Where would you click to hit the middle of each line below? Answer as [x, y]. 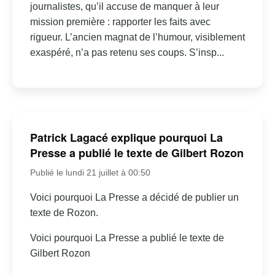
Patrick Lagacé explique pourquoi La [126, 138]
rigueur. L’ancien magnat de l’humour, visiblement [137, 37]
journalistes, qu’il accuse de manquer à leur [124, 7]
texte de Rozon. [64, 213]
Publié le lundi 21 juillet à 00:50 [90, 173]
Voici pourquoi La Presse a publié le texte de [127, 238]
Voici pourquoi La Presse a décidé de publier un [134, 198]
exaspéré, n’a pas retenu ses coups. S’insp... [127, 53]
